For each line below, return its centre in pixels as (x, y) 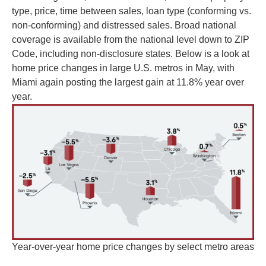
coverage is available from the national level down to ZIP (131, 39)
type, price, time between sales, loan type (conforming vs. (132, 11)
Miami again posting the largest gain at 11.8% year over (128, 82)
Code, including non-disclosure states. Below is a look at (131, 53)
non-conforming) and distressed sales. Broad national (124, 25)
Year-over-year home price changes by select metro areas (133, 247)
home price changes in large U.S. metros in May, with (123, 68)
